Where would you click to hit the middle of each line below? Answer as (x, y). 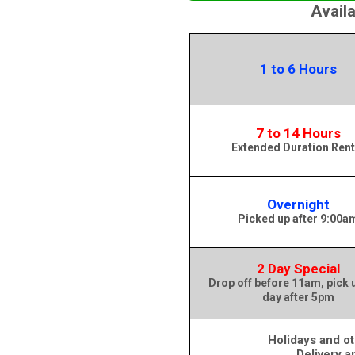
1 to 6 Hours (298, 69)
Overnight (298, 204)
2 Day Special (298, 269)
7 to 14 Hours (298, 133)
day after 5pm (298, 297)
